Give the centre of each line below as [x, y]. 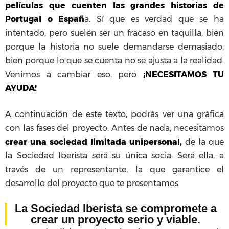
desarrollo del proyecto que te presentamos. [94, 184]
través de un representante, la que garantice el [114, 170]
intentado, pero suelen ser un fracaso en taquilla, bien [114, 33]
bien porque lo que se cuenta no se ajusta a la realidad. [114, 61]
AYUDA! [21, 88]
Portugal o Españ [45, 19]
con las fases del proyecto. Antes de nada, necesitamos [114, 128]
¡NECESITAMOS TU [183, 75]
